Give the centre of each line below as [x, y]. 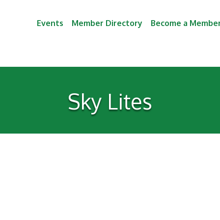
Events [50, 23]
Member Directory [107, 23]
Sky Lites [110, 101]
